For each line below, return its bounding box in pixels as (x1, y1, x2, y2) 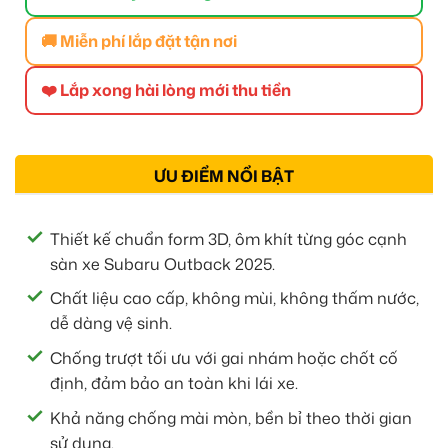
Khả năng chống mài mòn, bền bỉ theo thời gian (50, 406, 412, 429)
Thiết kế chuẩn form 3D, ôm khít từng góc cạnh (50, 227, 407, 250)
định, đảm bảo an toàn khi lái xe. (50, 372, 298, 395)
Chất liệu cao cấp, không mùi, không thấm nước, (50, 287, 419, 310)
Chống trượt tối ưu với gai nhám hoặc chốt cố (50, 347, 398, 370)
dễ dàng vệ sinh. (50, 312, 172, 335)
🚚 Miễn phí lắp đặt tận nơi (41, 29, 237, 52)
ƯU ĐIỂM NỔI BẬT (154, 164, 294, 187)
